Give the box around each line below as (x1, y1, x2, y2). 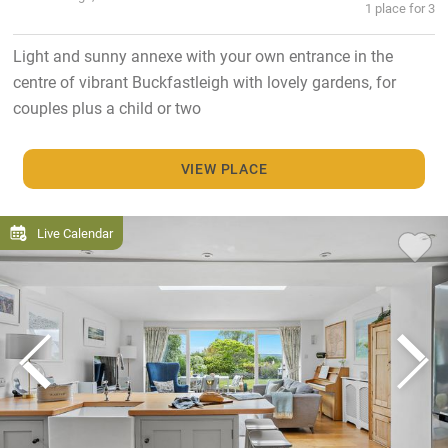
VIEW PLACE (180, 159, 268, 179)
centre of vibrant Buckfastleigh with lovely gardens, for (12, 70, 396, 92)
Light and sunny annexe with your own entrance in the (12, 44, 393, 66)
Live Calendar (37, 224, 113, 242)
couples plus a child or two (12, 96, 201, 118)
